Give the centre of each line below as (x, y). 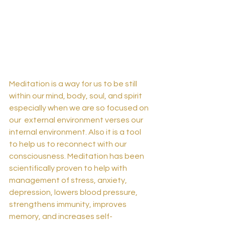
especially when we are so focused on (80, 108)
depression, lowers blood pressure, (74, 192)
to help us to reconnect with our (69, 144)
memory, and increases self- (61, 216)
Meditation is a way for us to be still (74, 84)
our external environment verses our (77, 120)
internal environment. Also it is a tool (76, 132)
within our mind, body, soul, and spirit (76, 96)
